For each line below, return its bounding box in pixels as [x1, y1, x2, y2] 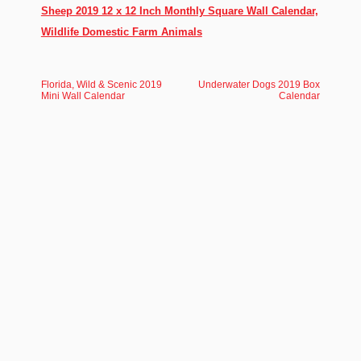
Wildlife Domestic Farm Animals [40, 26, 202, 38]
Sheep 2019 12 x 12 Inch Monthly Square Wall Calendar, [40, 5, 318, 17]
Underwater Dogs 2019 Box [198, 79, 321, 90]
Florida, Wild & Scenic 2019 [40, 79, 162, 90]
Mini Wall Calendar [40, 90, 125, 102]
